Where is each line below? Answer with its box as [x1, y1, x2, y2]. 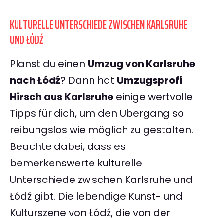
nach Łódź [10, 73, 60, 88]
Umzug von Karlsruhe [88, 57, 195, 71]
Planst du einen [10, 57, 88, 71]
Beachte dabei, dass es [10, 140, 126, 154]
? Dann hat [60, 73, 117, 88]
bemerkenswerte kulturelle [10, 156, 142, 170]
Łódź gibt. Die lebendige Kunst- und [10, 189, 182, 203]
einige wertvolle [113, 90, 193, 104]
